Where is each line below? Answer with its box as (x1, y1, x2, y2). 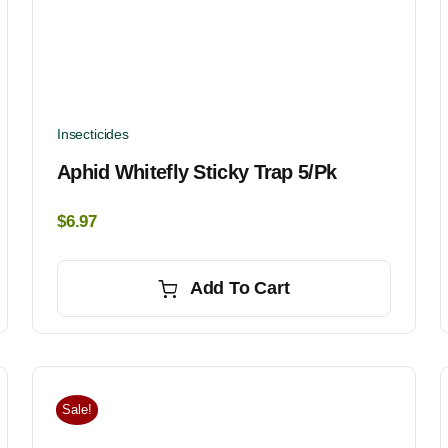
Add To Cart (189, 278, 290, 299)
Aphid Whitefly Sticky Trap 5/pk (56, 161, 337, 184)
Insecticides (56, 126, 129, 143)
